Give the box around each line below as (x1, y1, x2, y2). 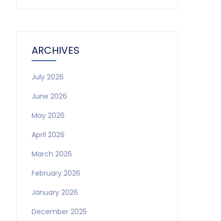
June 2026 (31, 91, 67, 101)
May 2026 (31, 110, 65, 120)
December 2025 (31, 207, 87, 217)
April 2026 (31, 130, 65, 140)
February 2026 (31, 168, 80, 178)
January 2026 (31, 187, 78, 197)
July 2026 (31, 72, 64, 82)
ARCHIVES (31, 43, 79, 57)
